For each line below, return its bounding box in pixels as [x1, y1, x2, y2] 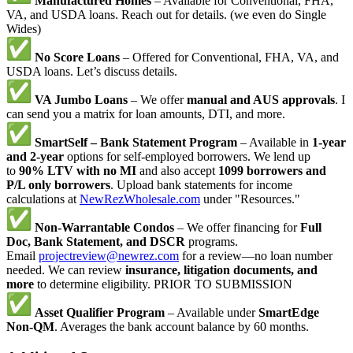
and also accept [136, 164, 218, 178]
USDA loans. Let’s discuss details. [6, 65, 177, 79]
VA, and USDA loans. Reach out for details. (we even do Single [6, 8, 326, 22]
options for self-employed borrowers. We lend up [64, 150, 310, 164]
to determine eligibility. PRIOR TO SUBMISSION [34, 277, 292, 292]
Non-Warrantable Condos [35, 221, 174, 235]
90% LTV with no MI [19, 164, 136, 178]
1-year [312, 136, 346, 150]
